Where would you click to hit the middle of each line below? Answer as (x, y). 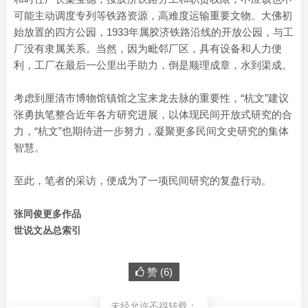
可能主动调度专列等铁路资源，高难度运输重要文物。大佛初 (153, 16)
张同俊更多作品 (47, 214)
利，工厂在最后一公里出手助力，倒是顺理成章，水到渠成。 (153, 65)
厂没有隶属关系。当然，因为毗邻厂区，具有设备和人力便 (148, 49)
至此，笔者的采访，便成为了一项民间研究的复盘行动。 (143, 181)
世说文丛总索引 (47, 231)
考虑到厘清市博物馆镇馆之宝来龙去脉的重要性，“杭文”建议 (151, 98)
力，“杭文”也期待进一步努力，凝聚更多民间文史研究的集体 (151, 131)
